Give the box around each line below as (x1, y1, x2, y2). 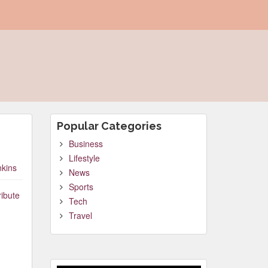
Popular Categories (56, 120, 162, 132)
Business (68, 138, 103, 150)
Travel (68, 209, 92, 221)
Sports (68, 181, 93, 193)
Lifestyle (68, 152, 100, 164)
